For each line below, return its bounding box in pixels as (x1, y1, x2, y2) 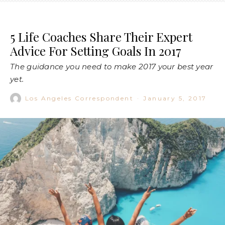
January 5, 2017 (143, 94, 207, 102)
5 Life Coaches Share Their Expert (10, 29, 192, 45)
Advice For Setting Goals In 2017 (10, 43, 181, 59)
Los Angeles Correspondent (25, 94, 134, 102)
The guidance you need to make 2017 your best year (10, 62, 213, 72)
